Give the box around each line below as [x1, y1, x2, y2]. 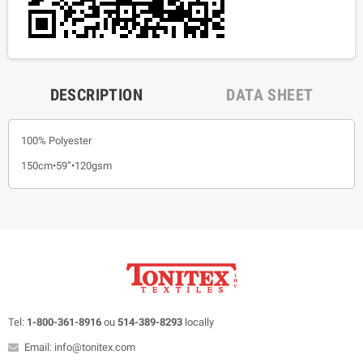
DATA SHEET [226, 85, 314, 105]
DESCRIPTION [49, 85, 143, 105]
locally [185, 315, 214, 328]
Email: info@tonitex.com [24, 340, 135, 353]
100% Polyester [21, 135, 92, 147]
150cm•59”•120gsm [21, 160, 112, 173]
